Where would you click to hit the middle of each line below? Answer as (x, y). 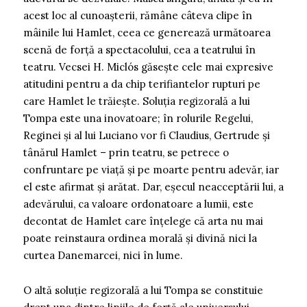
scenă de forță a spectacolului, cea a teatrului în (139, 49)
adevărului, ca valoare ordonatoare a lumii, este (138, 204)
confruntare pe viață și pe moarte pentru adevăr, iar (151, 169)
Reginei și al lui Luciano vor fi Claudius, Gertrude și (147, 135)
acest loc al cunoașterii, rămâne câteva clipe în (138, 15)
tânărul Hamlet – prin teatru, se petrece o (126, 152)
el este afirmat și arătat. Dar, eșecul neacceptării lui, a (153, 186)
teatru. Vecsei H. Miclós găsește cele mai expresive (148, 66)
